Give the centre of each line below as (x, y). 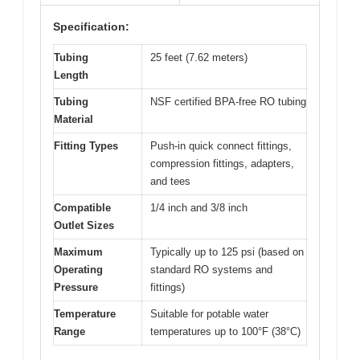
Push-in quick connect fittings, (221, 146)
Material (74, 120)
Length (71, 76)
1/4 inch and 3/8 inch (199, 208)
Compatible (82, 208)
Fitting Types (86, 146)
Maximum (78, 252)
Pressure (76, 288)
